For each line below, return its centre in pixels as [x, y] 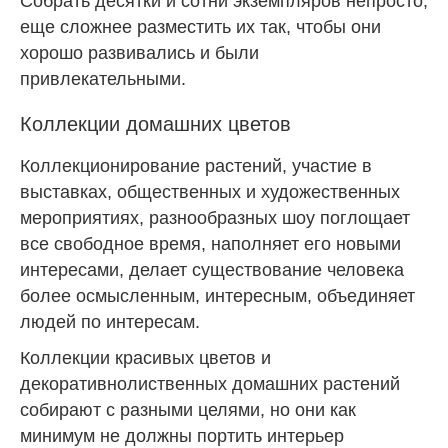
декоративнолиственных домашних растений [210, 383]
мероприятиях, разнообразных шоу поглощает [215, 217]
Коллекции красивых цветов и [145, 357]
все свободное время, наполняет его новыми [210, 243]
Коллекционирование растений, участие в [196, 165]
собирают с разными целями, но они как [188, 409]
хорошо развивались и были [139, 52]
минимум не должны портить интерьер [182, 435]
